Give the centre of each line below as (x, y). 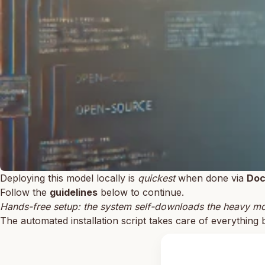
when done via (211, 178)
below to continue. (141, 192)
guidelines (74, 192)
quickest (156, 178)
